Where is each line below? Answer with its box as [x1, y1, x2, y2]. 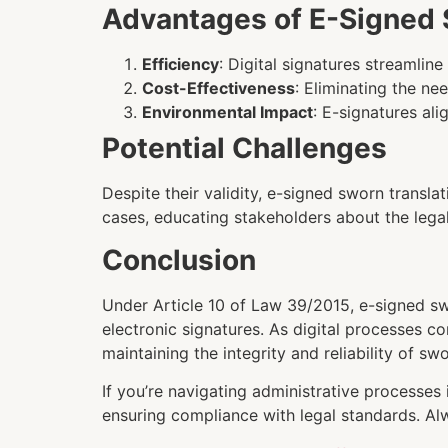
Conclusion [102, 242, 256, 277]
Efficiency [142, 54, 219, 75]
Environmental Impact [142, 102, 313, 123]
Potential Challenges [102, 131, 387, 166]
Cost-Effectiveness [142, 78, 295, 99]
